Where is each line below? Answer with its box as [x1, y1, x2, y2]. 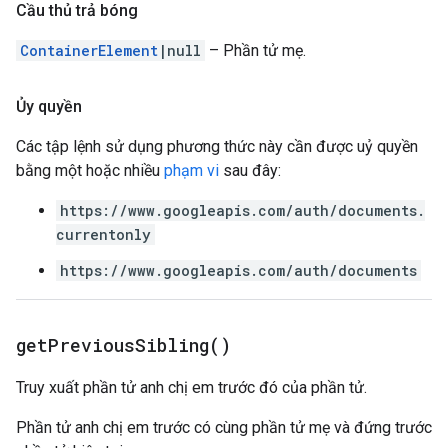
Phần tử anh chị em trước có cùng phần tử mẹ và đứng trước [16, 418, 432, 437]
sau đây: [219, 161, 281, 180]
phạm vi [164, 161, 219, 180]
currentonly [56, 225, 151, 244]
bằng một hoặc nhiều [16, 161, 164, 180]
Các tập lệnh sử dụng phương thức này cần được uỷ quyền [16, 137, 418, 156]
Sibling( [135, 333, 220, 357]
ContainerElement [20, 41, 158, 60]
